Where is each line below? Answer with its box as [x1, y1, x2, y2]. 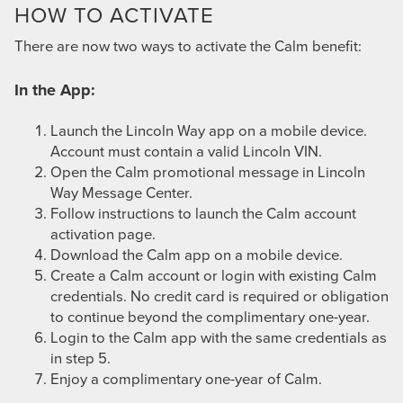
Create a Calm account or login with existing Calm [50, 264, 377, 285]
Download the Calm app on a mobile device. [50, 243, 343, 264]
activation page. [50, 222, 156, 244]
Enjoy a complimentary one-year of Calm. [50, 367, 322, 389]
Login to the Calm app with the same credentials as [50, 326, 387, 347]
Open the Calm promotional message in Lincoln [50, 160, 365, 182]
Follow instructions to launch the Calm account [50, 201, 356, 223]
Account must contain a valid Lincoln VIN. [50, 139, 322, 161]
